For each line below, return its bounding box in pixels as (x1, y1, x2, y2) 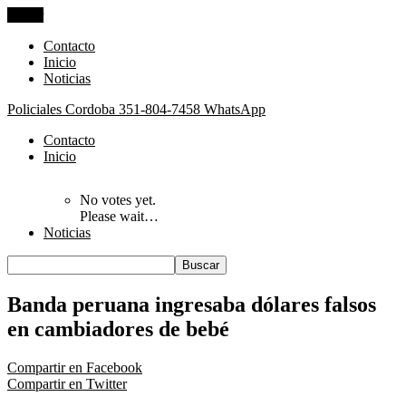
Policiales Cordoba (7, 101, 115, 117)
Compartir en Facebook (7, 359, 142, 375)
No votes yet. (80, 192, 156, 208)
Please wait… (80, 208, 159, 224)
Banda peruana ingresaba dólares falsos (7, 292, 376, 316)
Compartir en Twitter (7, 375, 127, 391)
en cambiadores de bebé (7, 316, 229, 341)
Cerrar (7, 7, 43, 23)
